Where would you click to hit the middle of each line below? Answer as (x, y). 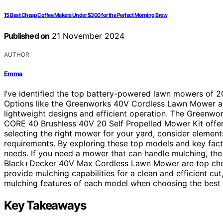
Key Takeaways (45, 205)
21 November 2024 (87, 36)
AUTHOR (17, 55)
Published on (27, 36)
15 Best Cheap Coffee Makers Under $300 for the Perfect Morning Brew (86, 15)
